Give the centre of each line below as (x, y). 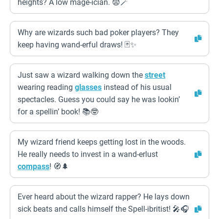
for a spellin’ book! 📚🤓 (58, 112)
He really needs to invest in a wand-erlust (88, 154)
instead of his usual (137, 87)
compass (33, 166)
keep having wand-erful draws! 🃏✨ (77, 45)
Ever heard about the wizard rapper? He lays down (104, 197)
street (155, 75)
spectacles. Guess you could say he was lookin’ (99, 99)
